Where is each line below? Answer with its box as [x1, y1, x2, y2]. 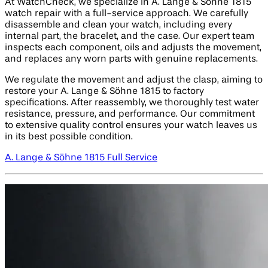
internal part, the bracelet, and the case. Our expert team [5, 32, 254, 42]
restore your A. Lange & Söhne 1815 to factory [5, 87, 204, 97]
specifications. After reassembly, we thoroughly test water [5, 98, 259, 108]
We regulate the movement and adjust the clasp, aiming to [5, 75, 263, 86]
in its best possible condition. [5, 132, 133, 142]
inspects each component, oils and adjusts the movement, [5, 43, 261, 53]
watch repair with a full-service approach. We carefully [5, 9, 248, 19]
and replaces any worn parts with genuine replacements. [5, 54, 258, 65]
